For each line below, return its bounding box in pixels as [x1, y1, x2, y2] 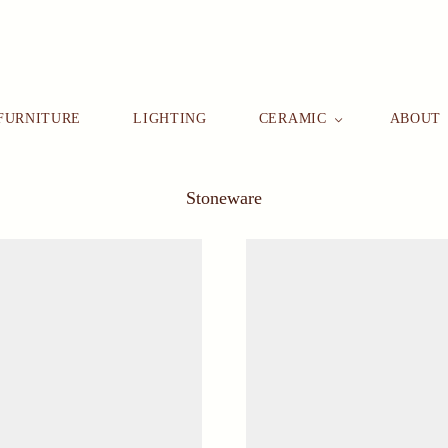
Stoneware [186, 188, 262, 208]
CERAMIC [258, 111, 327, 126]
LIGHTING [133, 111, 207, 126]
